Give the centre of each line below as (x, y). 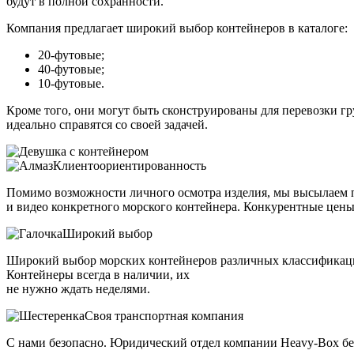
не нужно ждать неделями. (78, 288)
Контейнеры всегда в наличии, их (98, 274)
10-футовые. (71, 83)
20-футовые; (71, 55)
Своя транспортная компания (164, 315)
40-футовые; (71, 69)
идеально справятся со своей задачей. (107, 124)
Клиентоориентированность (130, 165)
